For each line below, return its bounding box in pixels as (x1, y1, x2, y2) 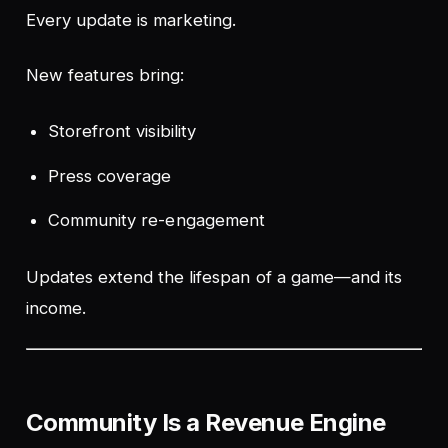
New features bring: (25, 64, 185, 85)
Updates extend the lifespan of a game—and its (25, 266, 403, 287)
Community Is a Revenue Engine (25, 408, 386, 438)
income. (25, 297, 86, 318)
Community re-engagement (48, 210, 265, 231)
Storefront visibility (48, 121, 196, 142)
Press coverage (48, 165, 172, 186)
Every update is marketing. (25, 9, 237, 30)
